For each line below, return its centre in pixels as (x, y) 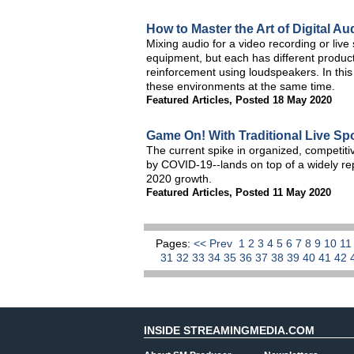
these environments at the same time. (241, 86)
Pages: (175, 243)
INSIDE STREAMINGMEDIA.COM (229, 330)
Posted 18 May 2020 (284, 100)
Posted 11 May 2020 (283, 192)
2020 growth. (179, 179)
